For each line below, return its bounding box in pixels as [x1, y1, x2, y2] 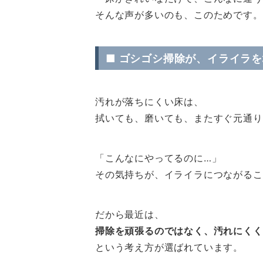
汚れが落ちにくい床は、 [95, 96, 204, 107]
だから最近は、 [95, 208, 164, 220]
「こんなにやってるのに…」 [95, 152, 222, 164]
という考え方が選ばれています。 [95, 241, 243, 253]
